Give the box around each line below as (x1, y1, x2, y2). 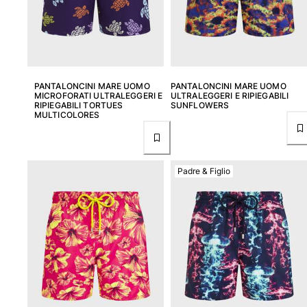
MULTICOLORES (34, 110, 100, 121)
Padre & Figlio (177, 165, 230, 176)
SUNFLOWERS (171, 100, 230, 111)
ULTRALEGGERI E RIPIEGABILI (171, 90, 289, 101)
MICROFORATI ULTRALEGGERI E (34, 90, 163, 101)
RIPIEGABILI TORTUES (34, 100, 123, 111)
